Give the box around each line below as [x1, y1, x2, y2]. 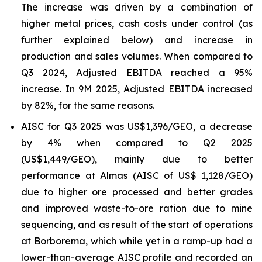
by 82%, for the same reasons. [21, 99, 154, 111]
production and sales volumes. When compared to [21, 50, 253, 62]
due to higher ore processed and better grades [21, 186, 253, 198]
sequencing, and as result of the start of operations [21, 219, 253, 230]
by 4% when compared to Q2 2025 [21, 137, 253, 149]
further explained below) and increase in [21, 34, 253, 46]
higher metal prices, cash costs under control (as [21, 18, 253, 29]
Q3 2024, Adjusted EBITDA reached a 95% [21, 67, 253, 78]
